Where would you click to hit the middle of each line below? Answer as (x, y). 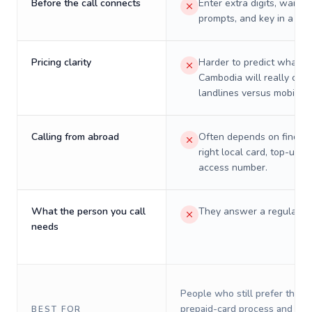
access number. (233, 167)
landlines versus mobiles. (254, 93)
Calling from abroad (75, 137)
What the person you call (88, 211)
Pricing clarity (61, 62)
